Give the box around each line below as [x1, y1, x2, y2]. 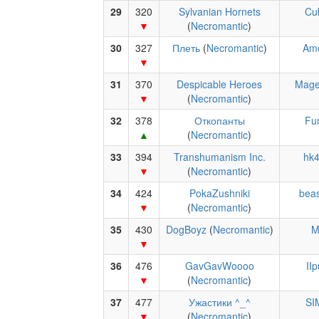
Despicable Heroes [177, 77, 262, 91]
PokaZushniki [189, 186, 250, 200]
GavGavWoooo [184, 258, 254, 273]
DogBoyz [165, 222, 206, 236]
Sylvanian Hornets [178, 4, 261, 19]
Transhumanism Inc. [173, 150, 266, 164]
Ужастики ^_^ [188, 295, 251, 309]
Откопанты [194, 113, 245, 127]
